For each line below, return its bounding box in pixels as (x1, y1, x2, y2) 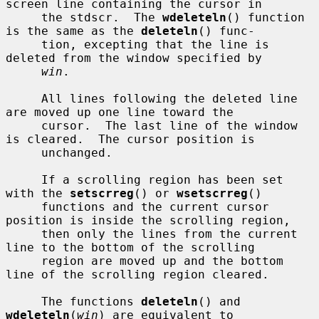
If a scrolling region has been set (6, 172, 41, 187)
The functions (41, 294, 141, 308)
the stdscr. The (41, 10, 162, 24)
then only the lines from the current (6, 226, 41, 241)
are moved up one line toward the (6, 105, 234, 119)
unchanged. (6, 145, 41, 159)
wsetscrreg (177, 186, 248, 200)
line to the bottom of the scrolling (6, 240, 255, 254)
